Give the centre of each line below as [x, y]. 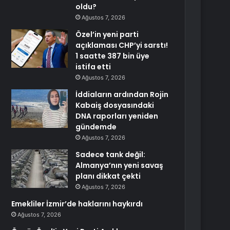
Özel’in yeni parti [107, 34]
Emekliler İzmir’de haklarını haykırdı [77, 204]
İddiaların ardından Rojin [122, 94]
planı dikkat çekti [108, 176]
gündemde [96, 127]
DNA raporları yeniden [117, 116]
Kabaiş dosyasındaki [115, 105]
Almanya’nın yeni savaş [120, 165]
